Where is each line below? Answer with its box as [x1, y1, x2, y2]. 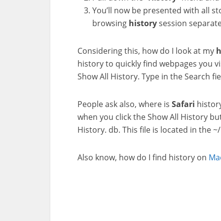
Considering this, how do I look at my [77, 45, 216, 56]
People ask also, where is [77, 99, 172, 110]
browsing [92, 18, 129, 29]
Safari [172, 99, 195, 110]
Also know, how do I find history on [77, 152, 209, 163]
